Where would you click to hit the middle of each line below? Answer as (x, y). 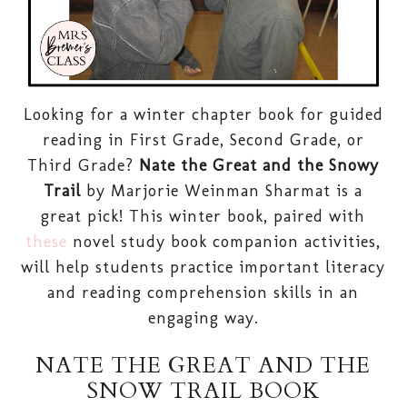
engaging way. (203, 318)
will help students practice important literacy (203, 267)
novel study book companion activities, (224, 241)
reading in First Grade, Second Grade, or (203, 139)
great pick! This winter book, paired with (203, 216)
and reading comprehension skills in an (203, 292)
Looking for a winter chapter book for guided (203, 114)
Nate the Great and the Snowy (259, 165)
